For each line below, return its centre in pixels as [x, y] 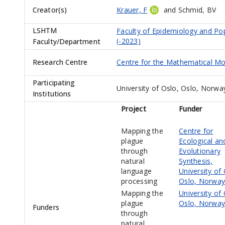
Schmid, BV [197, 10]
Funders [46, 207]
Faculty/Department [67, 42]
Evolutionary [200, 151]
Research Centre [60, 62]
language [136, 171]
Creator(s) [50, 10]
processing [139, 181]
